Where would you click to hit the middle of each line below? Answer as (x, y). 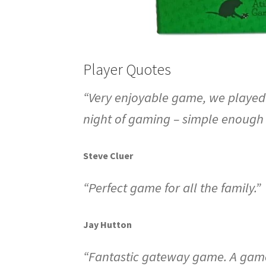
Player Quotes (127, 69)
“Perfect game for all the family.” (172, 187)
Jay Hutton (108, 224)
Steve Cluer (108, 156)
